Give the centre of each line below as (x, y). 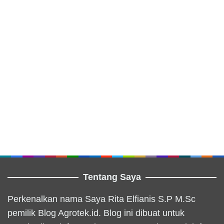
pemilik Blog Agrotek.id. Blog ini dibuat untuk (96, 213)
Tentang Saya (112, 177)
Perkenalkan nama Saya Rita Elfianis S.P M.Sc (101, 199)
